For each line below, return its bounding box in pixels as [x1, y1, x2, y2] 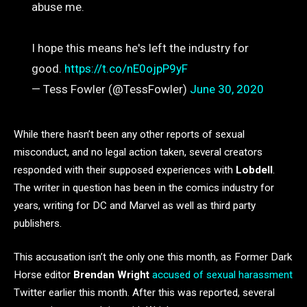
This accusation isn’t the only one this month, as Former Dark [14, 251, 292, 264]
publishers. [14, 217, 62, 230]
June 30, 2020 [189, 82, 264, 97]
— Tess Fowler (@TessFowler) [31, 82, 190, 97]
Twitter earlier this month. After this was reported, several [14, 286, 275, 299]
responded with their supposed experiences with [14, 163, 236, 176]
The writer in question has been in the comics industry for [14, 181, 274, 194]
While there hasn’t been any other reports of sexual [14, 127, 245, 140]
